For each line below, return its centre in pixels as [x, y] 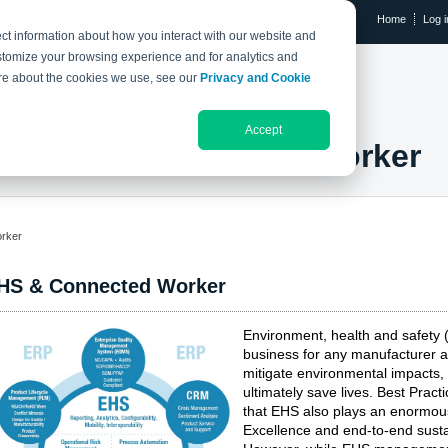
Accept [264, 129]
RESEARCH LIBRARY [85, 66]
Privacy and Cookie [256, 78]
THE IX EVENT [244, 66]
